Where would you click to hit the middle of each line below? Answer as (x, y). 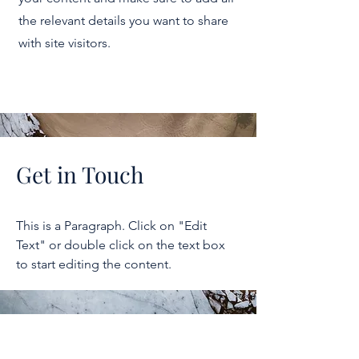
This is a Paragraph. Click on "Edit (111, 226)
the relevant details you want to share (123, 20)
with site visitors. (65, 43)
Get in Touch (80, 174)
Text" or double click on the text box (121, 245)
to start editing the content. (94, 264)
